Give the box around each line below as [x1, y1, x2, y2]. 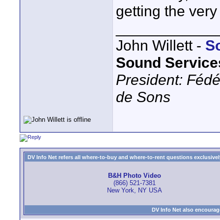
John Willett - [116, 37, 205, 54]
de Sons [116, 88, 170, 106]
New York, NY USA [107, 187, 162, 194]
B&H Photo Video [108, 172, 161, 180]
